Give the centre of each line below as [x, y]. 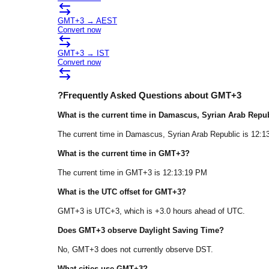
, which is [137, 211]
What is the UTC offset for [106, 192]
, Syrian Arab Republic [201, 134]
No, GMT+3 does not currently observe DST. [135, 250]
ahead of [210, 211]
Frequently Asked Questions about [137, 95]
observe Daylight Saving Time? [165, 231]
